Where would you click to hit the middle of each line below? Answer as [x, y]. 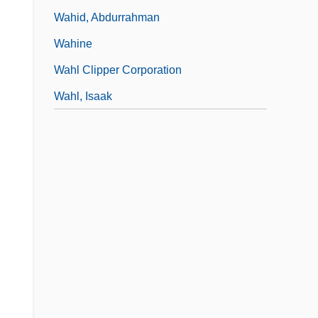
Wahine [73, 43]
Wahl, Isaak [83, 96]
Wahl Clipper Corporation [118, 70]
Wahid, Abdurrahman [107, 17]
